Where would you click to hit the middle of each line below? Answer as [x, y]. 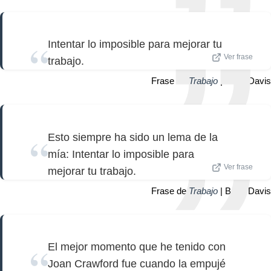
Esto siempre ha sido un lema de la [133, 137]
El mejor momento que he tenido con [137, 247]
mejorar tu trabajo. [92, 171]
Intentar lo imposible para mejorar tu [135, 44]
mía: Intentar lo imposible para [121, 154]
